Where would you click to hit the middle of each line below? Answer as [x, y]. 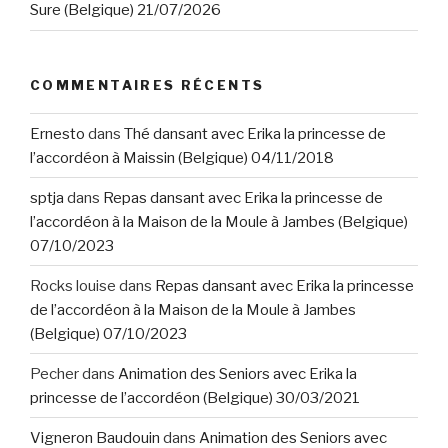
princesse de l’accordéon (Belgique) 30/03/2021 [195, 397]
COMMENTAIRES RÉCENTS [147, 84]
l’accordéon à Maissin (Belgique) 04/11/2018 [182, 157]
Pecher [54, 373]
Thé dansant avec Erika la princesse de [255, 133]
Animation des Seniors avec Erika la [237, 373]
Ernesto [57, 133]
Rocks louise [73, 285]
